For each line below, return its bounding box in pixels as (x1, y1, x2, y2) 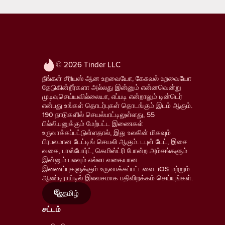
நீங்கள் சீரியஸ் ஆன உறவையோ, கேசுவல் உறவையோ (42, 73, 191, 83)
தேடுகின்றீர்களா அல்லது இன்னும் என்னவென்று (42, 82, 181, 92)
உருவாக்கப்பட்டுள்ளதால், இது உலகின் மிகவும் (42, 127, 171, 138)
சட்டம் (42, 203, 61, 215)
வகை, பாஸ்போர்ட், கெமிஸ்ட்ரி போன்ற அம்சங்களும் (42, 145, 187, 156)
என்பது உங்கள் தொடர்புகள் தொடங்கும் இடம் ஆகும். (42, 100, 192, 110)
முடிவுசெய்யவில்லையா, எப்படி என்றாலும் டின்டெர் (42, 91, 182, 101)
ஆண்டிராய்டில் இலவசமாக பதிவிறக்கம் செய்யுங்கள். (42, 172, 193, 183)
